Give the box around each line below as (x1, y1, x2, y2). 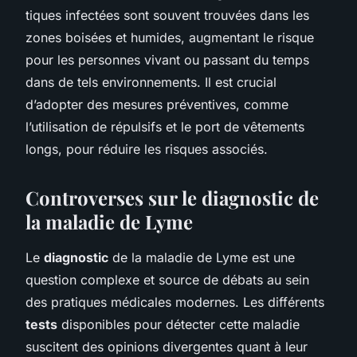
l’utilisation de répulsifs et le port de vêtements (25, 118, 304, 135)
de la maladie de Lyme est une (108, 249, 295, 265)
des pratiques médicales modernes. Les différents (25, 293, 324, 310)
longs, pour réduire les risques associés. (25, 140, 268, 157)
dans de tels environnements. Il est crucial (25, 73, 277, 90)
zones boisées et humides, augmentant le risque (25, 29, 314, 45)
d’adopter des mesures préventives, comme (25, 96, 288, 112)
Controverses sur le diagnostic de (25, 184, 319, 210)
